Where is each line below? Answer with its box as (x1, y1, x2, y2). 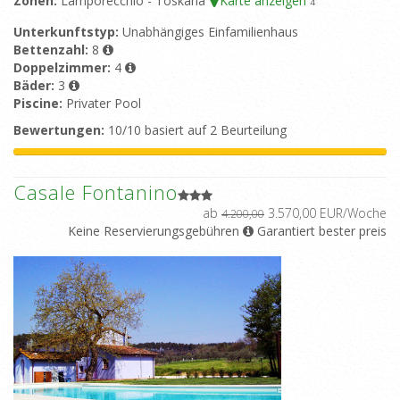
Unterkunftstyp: (13, 23, 122, 41)
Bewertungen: (13, 121, 104, 139)
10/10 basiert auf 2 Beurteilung (104, 121, 287, 139)
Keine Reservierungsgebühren (68, 222, 239, 240)
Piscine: (13, 95, 66, 112)
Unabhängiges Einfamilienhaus (122, 23, 298, 41)
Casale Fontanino (13, 179, 178, 206)
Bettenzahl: (13, 41, 92, 59)
